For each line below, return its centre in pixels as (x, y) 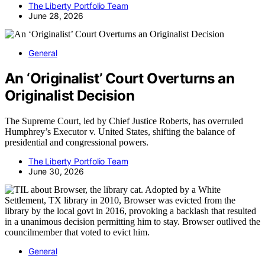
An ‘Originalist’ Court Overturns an (119, 79)
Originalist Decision (70, 96)
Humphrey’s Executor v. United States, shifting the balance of (120, 132)
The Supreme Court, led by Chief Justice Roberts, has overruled (124, 121)
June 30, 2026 (56, 172)
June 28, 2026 (56, 16)
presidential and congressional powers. (77, 143)
